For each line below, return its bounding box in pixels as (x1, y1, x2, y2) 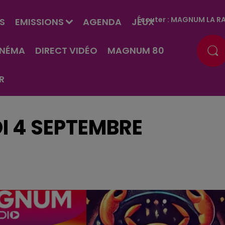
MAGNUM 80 (107, 44, 164, 57)
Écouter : (137, 14, 171, 25)
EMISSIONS (15, 16, 64, 28)
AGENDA (82, 16, 122, 28)
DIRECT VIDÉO (35, 44, 97, 57)
